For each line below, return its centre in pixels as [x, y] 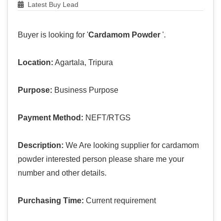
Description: [41, 146]
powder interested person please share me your [101, 159]
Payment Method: [51, 118]
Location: [36, 63]
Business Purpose [85, 90]
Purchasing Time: [51, 201]
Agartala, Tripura [83, 63]
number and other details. [62, 173]
